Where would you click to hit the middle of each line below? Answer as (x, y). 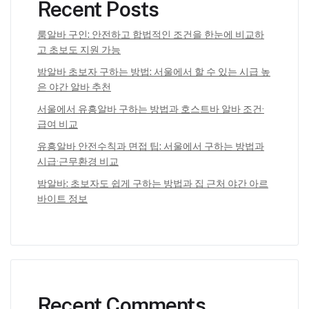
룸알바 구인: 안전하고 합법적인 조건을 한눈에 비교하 (151, 35)
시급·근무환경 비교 (78, 162)
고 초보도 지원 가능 (79, 50)
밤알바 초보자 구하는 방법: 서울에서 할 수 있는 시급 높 (154, 72)
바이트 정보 (62, 199)
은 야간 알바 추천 (74, 87)
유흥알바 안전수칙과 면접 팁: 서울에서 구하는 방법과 (151, 147)
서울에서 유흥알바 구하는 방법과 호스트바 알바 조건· (151, 109)
